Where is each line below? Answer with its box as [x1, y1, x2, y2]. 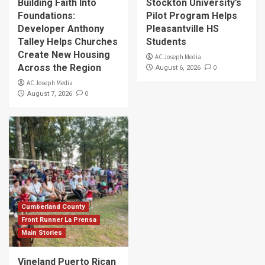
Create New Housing [18, 49, 110, 61]
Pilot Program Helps [146, 10, 237, 22]
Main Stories [21, 229, 62, 237]
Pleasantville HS [146, 23, 219, 35]
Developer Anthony [18, 23, 104, 35]
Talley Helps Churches [18, 36, 118, 48]
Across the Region [18, 62, 101, 74]
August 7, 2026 [27, 90, 72, 98]
